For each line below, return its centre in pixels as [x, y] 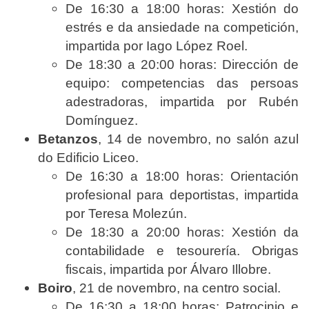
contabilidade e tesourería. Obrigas [182, 250]
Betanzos [68, 139]
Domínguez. [102, 120]
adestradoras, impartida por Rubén [182, 101]
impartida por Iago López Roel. [157, 46]
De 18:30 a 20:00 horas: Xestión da [182, 232]
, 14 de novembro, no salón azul [198, 139]
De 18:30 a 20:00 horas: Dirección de [182, 64]
